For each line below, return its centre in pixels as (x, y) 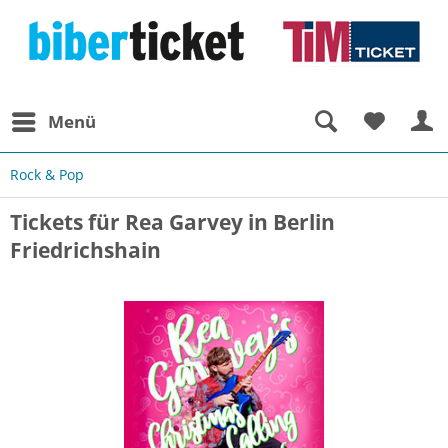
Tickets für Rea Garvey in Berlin (172, 222)
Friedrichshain (85, 250)
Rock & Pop (47, 174)
